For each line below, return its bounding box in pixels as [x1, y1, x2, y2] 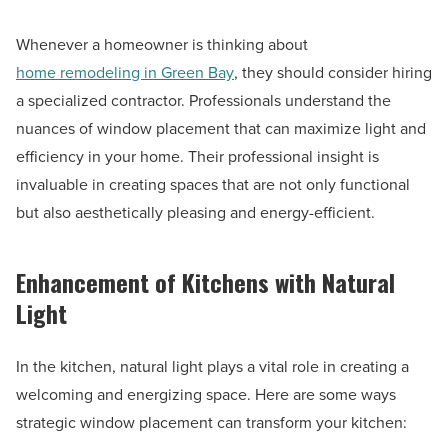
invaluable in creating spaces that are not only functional [16, 173, 410, 197]
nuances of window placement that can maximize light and [16, 117, 426, 141]
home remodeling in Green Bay [16, 61, 234, 85]
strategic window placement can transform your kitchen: [16, 411, 407, 435]
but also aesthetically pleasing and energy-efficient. [16, 201, 375, 225]
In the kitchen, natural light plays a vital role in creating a [16, 355, 409, 379]
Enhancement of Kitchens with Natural [16, 264, 395, 301]
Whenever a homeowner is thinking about [16, 33, 308, 57]
